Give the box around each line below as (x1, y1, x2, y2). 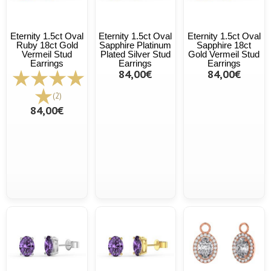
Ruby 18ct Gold (16, 39, 78, 50)
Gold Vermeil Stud (188, 48, 260, 59)
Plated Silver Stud (100, 48, 171, 59)
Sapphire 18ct (197, 39, 252, 50)
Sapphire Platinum (99, 39, 172, 50)
